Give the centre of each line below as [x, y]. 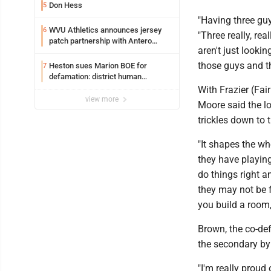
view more [103, 100]
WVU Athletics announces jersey [105, 30]
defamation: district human [95, 77]
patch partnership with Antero [100, 41]
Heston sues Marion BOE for [98, 66]
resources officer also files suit [103, 88]
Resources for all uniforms [95, 52]
